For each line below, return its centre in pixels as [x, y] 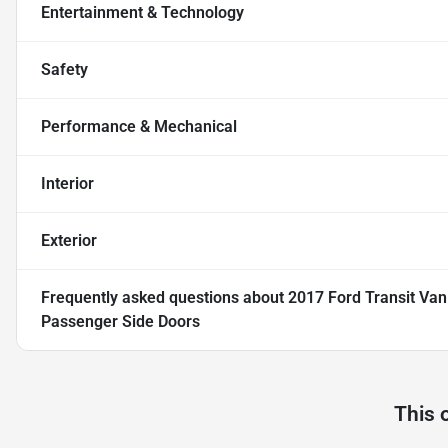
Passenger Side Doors [120, 322]
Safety [64, 70]
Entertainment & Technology [142, 13]
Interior [67, 184]
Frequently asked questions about [164, 298]
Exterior [69, 241]
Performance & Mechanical [139, 127]
